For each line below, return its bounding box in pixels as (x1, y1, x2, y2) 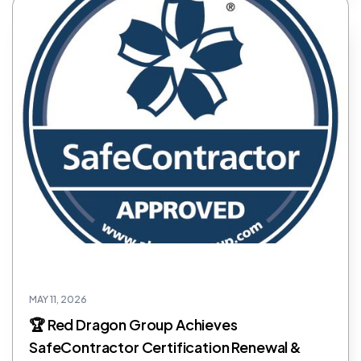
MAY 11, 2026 (29, 293, 87, 306)
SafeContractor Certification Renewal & (29, 338, 301, 357)
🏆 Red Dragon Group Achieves (29, 315, 238, 334)
